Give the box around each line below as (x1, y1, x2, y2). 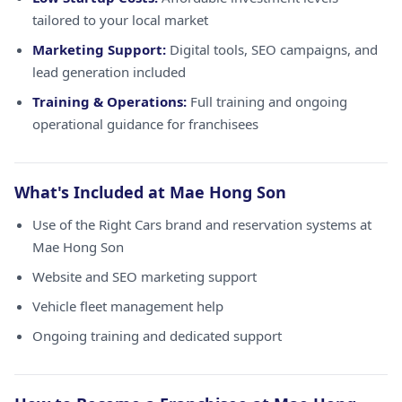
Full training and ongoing (187, 92, 347, 110)
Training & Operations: (32, 92, 187, 110)
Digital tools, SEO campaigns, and (166, 40, 378, 58)
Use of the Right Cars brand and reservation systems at (32, 215, 371, 233)
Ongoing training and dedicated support (32, 327, 282, 345)
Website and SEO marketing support (32, 267, 257, 285)
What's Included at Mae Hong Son (14, 181, 286, 203)
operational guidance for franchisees (32, 115, 258, 133)
